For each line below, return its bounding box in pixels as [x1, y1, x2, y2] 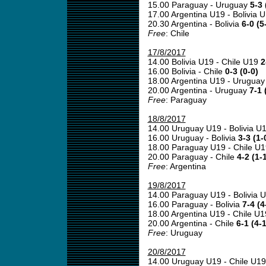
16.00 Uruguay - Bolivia [147, 133, 238, 142]
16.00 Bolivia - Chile [147, 66, 225, 76]
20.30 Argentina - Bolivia [147, 19, 242, 28]
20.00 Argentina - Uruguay [147, 85, 249, 95]
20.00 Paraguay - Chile [147, 152, 237, 161]
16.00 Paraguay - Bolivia [147, 199, 242, 209]
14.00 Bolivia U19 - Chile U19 [147, 57, 261, 66]
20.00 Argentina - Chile [147, 218, 236, 228]
